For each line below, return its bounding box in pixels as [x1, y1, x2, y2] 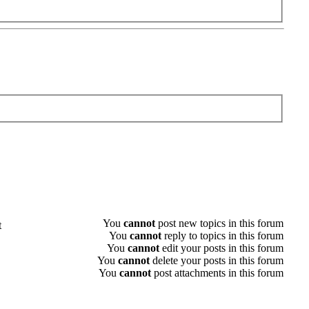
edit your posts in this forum [159, 242, 283, 255]
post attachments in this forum [151, 267, 283, 279]
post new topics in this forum [155, 217, 283, 230]
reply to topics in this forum [161, 230, 283, 242]
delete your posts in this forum [150, 255, 283, 267]
